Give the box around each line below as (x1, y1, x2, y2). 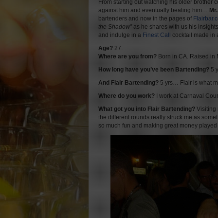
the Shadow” (98, 23, 133, 30)
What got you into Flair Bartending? (98, 106, 195, 112)
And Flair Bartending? (98, 79, 159, 86)
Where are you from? (98, 53, 157, 60)
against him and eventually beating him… (98, 7, 209, 14)
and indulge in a (98, 32, 143, 38)
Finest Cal (143, 32, 169, 38)
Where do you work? (98, 92, 155, 99)
